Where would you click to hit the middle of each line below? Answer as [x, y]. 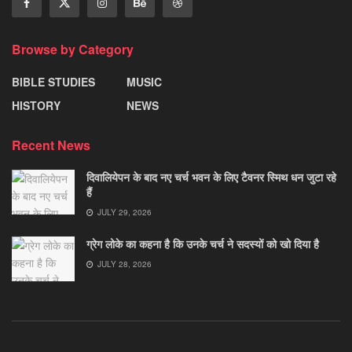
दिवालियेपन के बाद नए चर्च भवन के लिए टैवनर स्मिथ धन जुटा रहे [211, 176]
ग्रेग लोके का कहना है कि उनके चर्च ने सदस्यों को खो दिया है [203, 243]
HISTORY [36, 105]
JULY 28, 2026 [123, 264]
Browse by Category [73, 49]
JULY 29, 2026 [123, 212]
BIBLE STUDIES [53, 81]
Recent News [51, 145]
